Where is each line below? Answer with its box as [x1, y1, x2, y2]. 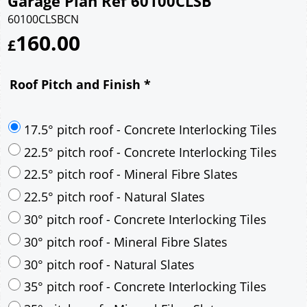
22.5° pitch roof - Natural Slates [24, 275, 205, 292]
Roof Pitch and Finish [10, 75, 144, 93]
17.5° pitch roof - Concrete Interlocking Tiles [24, 207, 277, 224]
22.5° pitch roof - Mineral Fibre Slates [24, 252, 238, 269]
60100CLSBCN [8, 11, 79, 27]
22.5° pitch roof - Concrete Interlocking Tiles [24, 230, 277, 247]
